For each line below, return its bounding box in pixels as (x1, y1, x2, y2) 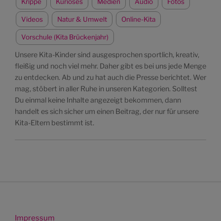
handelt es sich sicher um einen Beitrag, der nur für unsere (15, 107, 199, 116)
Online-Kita (121, 15, 155, 23)
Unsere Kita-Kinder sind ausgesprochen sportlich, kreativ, (15, 50, 199, 59)
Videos (21, 15, 43, 23)
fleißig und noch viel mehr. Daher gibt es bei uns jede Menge (15, 61, 206, 71)
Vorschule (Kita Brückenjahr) (21, 33, 109, 41)
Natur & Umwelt (57, 15, 107, 23)
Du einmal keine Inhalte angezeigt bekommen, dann (15, 95, 181, 105)
